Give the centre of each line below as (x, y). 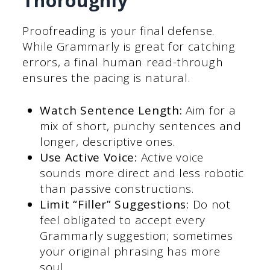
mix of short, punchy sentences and (140, 126)
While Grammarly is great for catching (129, 46)
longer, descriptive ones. (107, 142)
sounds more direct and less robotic (142, 173)
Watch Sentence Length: (111, 111)
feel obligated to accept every (122, 220)
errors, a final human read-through (123, 62)
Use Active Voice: (88, 158)
